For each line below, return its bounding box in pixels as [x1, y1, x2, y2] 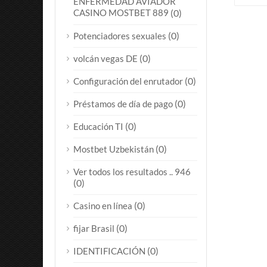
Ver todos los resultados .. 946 [73, 166, 191, 177]
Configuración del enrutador [73, 76, 183, 86]
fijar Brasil [73, 223, 114, 234]
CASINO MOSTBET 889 [73, 7, 169, 18]
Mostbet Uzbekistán [73, 144, 154, 154]
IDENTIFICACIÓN [73, 246, 145, 256]
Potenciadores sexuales [73, 30, 166, 41]
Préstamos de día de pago [73, 98, 173, 109]
